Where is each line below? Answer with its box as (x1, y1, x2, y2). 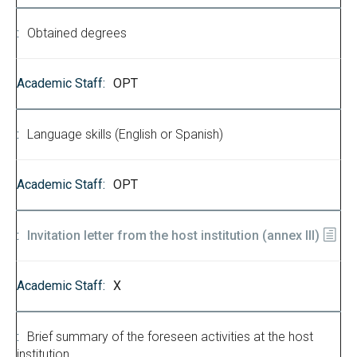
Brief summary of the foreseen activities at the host (27, 329, 313, 345)
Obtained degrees (27, 25, 127, 41)
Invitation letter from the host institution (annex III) (27, 228, 320, 244)
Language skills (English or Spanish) (27, 127, 223, 143)
